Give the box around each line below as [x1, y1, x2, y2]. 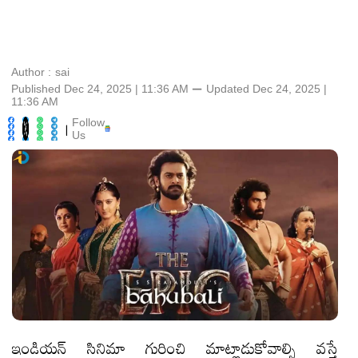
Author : [11, 66, 51, 78]
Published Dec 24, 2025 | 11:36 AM [11, 82, 189, 95]
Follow [71, 116, 105, 129]
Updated [206, 82, 249, 95]
